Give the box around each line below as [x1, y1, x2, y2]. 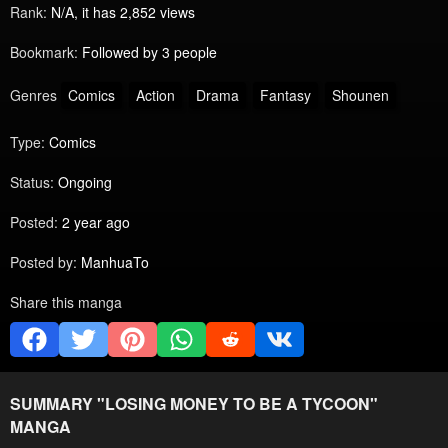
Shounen [332, 85, 389, 106]
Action [136, 85, 175, 106]
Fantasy [260, 85, 311, 106]
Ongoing [58, 172, 112, 193]
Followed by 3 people [82, 42, 217, 62]
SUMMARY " [10, 392, 105, 415]
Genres [10, 85, 57, 106]
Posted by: [10, 252, 77, 273]
